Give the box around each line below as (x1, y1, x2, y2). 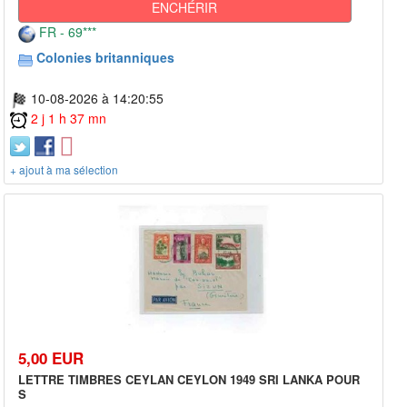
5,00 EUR (18, 346, 84, 369)
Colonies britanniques (36, 48, 174, 67)
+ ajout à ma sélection (10, 162, 118, 178)
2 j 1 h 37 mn (31, 109, 106, 128)
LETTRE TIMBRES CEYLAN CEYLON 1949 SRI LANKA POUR (18, 370, 360, 388)
